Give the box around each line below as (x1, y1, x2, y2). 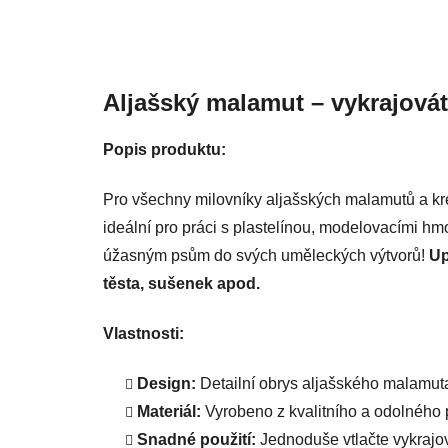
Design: (137, 375, 196, 393)
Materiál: (137, 403, 201, 421)
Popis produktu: (103, 141, 226, 159)
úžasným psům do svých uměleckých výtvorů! (103, 247, 429, 265)
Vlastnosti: (103, 325, 184, 343)
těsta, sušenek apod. (103, 275, 260, 293)
